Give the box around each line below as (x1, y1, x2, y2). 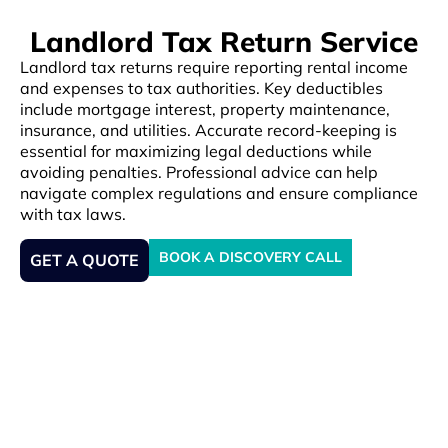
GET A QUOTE (30, 250, 139, 271)
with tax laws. (20, 203, 126, 224)
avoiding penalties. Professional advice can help (20, 161, 378, 182)
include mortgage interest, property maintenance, (20, 98, 390, 119)
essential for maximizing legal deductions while (20, 140, 372, 161)
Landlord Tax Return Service (30, 23, 418, 59)
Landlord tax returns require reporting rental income (20, 56, 408, 77)
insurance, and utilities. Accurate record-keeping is (20, 119, 397, 140)
